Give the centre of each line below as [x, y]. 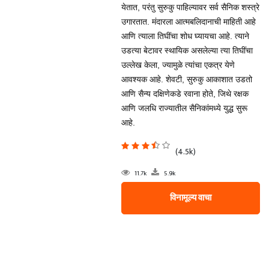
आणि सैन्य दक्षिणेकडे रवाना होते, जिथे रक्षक [185, 94]
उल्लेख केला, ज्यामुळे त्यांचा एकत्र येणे [178, 65]
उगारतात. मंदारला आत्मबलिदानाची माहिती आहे [188, 22]
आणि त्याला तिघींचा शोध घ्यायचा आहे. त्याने [185, 36]
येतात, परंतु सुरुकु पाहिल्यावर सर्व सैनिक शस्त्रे [190, 7]
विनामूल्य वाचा [190, 198]
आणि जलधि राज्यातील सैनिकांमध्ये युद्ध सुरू [184, 108]
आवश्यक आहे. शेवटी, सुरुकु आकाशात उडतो [186, 79]
